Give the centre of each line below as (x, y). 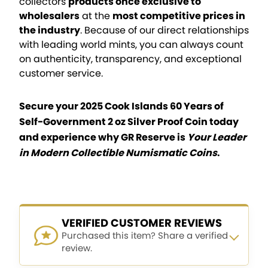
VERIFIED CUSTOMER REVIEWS (142, 223)
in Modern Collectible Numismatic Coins (118, 153)
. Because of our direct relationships (165, 30)
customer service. (61, 73)
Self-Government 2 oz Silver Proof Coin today (129, 121)
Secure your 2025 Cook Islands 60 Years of (121, 106)
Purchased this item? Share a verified (145, 235)
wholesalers (49, 16)
